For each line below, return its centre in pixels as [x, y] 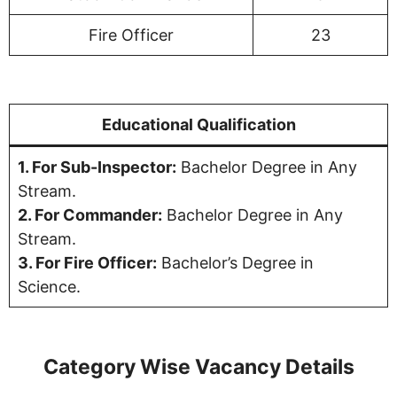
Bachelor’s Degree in [235, 263]
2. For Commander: [90, 215]
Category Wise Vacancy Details [198, 367]
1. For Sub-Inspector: [97, 167]
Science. [49, 287]
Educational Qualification [198, 125]
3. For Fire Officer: [87, 263]
